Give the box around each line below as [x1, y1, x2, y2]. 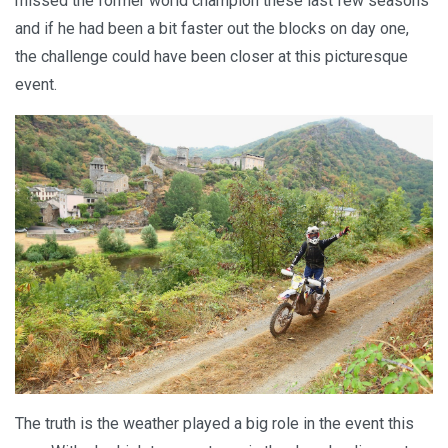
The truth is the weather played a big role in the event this [15, 413, 414, 433]
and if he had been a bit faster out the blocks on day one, [15, 19, 409, 39]
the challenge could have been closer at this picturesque [15, 47, 408, 67]
